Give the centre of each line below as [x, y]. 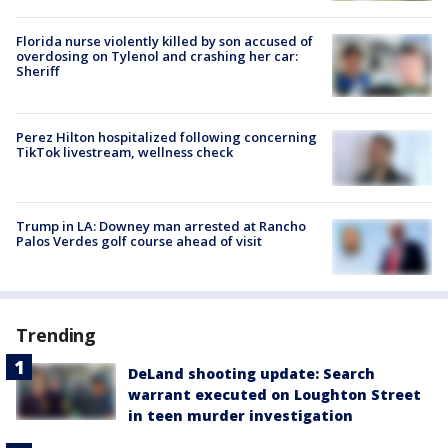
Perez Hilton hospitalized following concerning [166, 136]
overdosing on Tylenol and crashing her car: [157, 55]
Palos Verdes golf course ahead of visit [139, 241]
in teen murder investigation [240, 416]
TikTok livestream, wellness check [124, 151]
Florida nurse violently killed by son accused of [164, 40]
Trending [56, 335]
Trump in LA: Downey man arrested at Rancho [161, 226]
